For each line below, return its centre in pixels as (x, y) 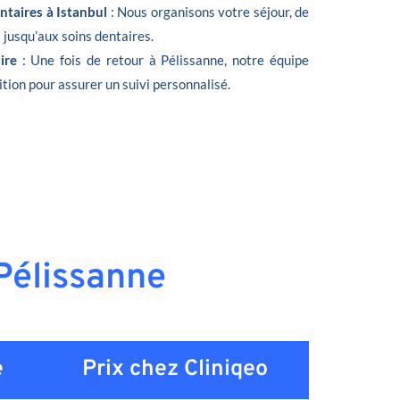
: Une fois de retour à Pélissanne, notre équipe (166, 59)
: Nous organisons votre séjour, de (208, 11)
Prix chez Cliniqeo (175, 369)
